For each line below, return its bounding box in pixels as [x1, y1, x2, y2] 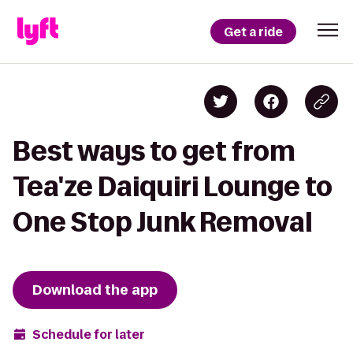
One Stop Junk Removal [13, 207, 312, 236]
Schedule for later [32, 325, 145, 343]
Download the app [32, 281, 158, 299]
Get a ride [224, 23, 283, 40]
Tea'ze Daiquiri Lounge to [13, 172, 333, 201]
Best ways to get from [13, 136, 295, 165]
